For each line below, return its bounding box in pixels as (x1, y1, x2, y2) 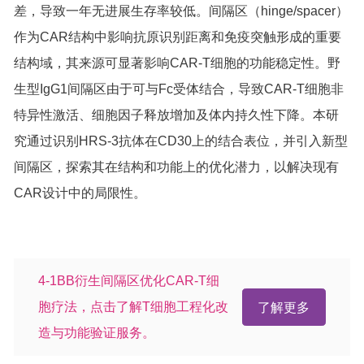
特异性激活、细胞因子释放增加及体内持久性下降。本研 (14, 107, 340, 122)
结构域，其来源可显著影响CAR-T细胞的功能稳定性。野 (14, 55, 341, 70)
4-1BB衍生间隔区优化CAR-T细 (38, 273, 220, 288)
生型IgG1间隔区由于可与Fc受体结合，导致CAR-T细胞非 (14, 81, 344, 96)
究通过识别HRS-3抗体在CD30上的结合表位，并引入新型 (14, 133, 349, 148)
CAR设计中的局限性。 (14, 185, 147, 200)
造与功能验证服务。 (38, 325, 156, 340)
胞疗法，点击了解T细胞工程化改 (38, 299, 229, 314)
